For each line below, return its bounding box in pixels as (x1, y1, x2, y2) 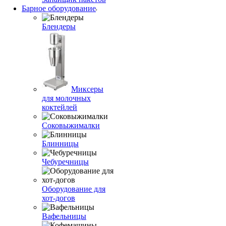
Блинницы (42, 139, 79, 148)
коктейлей (42, 103, 77, 111)
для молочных (42, 94, 91, 102)
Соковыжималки (42, 121, 100, 130)
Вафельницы (42, 212, 86, 220)
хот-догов (42, 194, 75, 202)
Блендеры (42, 22, 76, 31)
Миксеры (71, 85, 103, 93)
